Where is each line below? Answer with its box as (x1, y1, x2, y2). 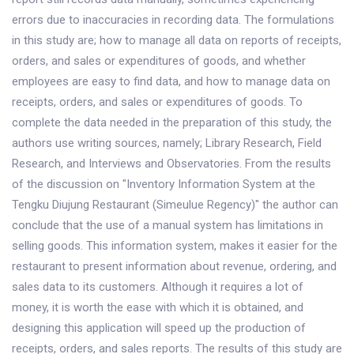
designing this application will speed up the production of (12, 321, 306, 335)
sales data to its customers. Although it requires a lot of (12, 280, 303, 294)
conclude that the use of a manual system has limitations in (12, 218, 323, 232)
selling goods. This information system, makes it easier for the (12, 239, 337, 253)
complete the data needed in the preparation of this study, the (12, 115, 332, 130)
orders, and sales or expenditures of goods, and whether (12, 54, 306, 68)
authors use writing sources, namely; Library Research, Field (12, 136, 322, 150)
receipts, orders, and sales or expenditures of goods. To (12, 95, 303, 109)
